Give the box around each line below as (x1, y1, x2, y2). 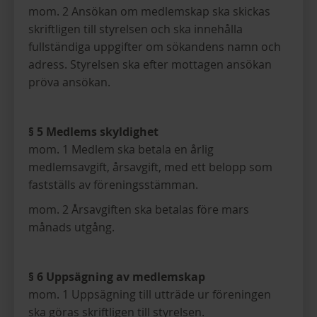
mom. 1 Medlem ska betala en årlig (28, 142, 214, 157)
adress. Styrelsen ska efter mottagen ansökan (28, 57, 272, 72)
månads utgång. (28, 219, 115, 235)
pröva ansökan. (28, 74, 110, 90)
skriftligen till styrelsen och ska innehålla (28, 21, 243, 37)
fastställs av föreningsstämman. (28, 177, 198, 192)
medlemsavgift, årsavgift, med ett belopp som (28, 159, 272, 175)
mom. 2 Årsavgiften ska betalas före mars (28, 202, 249, 217)
